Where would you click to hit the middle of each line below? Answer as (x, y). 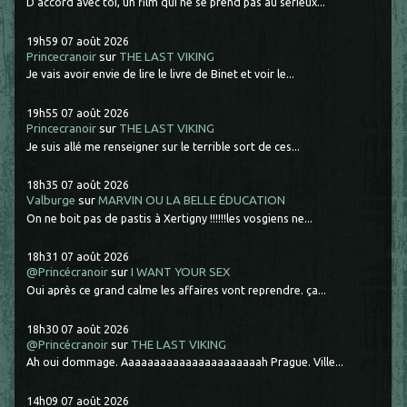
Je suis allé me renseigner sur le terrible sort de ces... (164, 146)
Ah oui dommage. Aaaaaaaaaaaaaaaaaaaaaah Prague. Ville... (185, 362)
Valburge (51, 201)
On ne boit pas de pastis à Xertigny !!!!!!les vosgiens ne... (170, 218)
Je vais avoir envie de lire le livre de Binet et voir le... (161, 74)
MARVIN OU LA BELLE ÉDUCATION (192, 201)
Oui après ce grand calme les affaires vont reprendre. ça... (177, 289)
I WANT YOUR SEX (181, 273)
